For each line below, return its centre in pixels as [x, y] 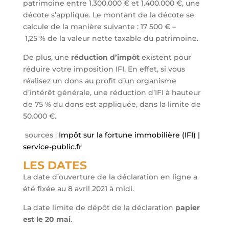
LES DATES [55, 166]
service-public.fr [52, 147]
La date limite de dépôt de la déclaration [99, 208]
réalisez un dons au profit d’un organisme [99, 81]
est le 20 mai [47, 220]
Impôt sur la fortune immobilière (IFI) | [129, 135]
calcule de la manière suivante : [82, 27]
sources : [41, 135]
